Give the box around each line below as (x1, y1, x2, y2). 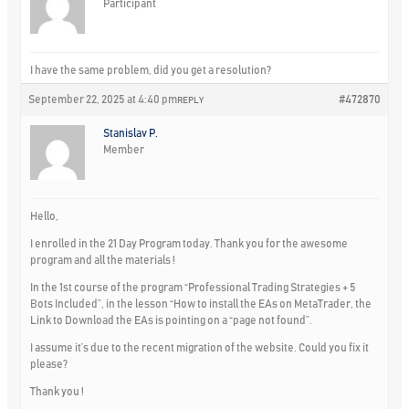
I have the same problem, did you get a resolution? (30, 64, 272, 76)
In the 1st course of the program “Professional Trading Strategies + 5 (30, 281, 357, 293)
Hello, (30, 210, 59, 222)
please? (30, 358, 68, 370)
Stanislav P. (103, 127, 159, 139)
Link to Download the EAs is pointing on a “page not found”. (30, 314, 313, 326)
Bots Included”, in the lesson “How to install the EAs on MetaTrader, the (30, 298, 372, 309)
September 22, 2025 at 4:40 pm (28, 93, 178, 105)
